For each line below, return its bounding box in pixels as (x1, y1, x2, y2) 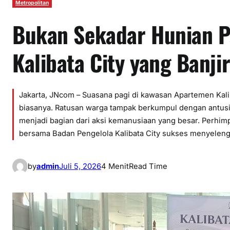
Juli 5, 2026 (59, 161, 101, 171)
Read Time (129, 161, 167, 171)
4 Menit (101, 161, 129, 171)
